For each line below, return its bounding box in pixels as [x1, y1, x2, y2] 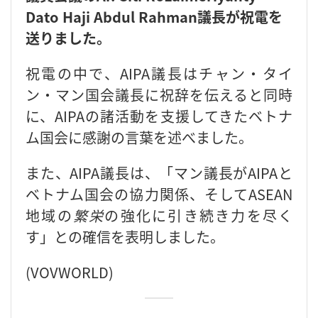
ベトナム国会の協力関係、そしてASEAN [26, 183, 292, 204]
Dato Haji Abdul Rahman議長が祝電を [26, 6, 283, 27]
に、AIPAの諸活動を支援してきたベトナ [26, 105, 292, 126]
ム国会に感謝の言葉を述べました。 [26, 126, 253, 148]
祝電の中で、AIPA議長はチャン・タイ [26, 62, 292, 84]
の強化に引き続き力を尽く [104, 204, 292, 226]
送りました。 [26, 27, 111, 48]
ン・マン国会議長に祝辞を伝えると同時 [26, 84, 292, 105]
